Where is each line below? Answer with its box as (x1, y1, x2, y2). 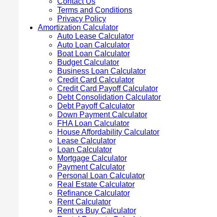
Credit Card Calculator (57, 75, 134, 84)
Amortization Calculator (38, 23, 118, 31)
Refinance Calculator (57, 188, 130, 197)
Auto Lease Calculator (57, 31, 134, 40)
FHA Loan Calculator (57, 119, 129, 127)
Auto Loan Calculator (57, 40, 130, 49)
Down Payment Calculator (57, 110, 147, 119)
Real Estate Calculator (57, 180, 135, 188)
